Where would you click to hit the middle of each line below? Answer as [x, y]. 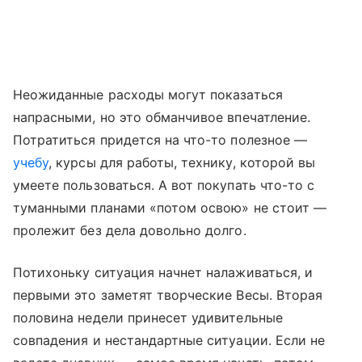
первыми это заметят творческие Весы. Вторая [168, 295]
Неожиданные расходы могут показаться [148, 94]
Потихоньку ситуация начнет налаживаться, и [163, 272]
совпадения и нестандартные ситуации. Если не [169, 340]
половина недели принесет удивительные [148, 317]
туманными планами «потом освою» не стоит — [170, 207]
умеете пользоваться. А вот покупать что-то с [164, 185]
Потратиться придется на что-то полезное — [160, 139]
